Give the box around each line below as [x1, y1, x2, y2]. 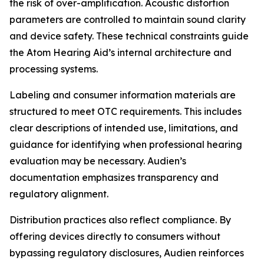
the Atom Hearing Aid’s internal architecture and [9, 46, 232, 58]
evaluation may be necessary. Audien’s [9, 154, 186, 167]
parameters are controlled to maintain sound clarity [9, 13, 246, 25]
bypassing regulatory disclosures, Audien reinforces [9, 246, 244, 259]
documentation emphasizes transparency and [9, 171, 219, 183]
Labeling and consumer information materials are [9, 88, 236, 101]
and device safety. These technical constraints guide [9, 29, 249, 42]
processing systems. [9, 62, 98, 75]
